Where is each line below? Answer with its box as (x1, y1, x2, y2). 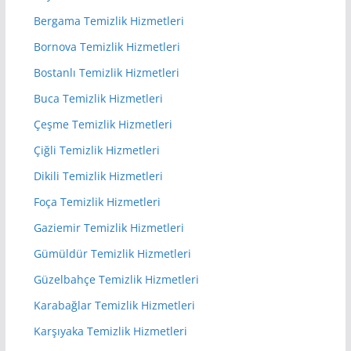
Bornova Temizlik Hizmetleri (33, 38, 180, 54)
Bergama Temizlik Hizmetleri (33, 13, 184, 28)
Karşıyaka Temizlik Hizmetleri (33, 323, 187, 338)
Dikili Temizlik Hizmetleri (33, 168, 163, 183)
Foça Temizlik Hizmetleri (33, 194, 161, 209)
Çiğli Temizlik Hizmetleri (33, 142, 160, 157)
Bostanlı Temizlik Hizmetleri (33, 64, 179, 80)
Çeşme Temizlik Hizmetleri (33, 116, 172, 132)
